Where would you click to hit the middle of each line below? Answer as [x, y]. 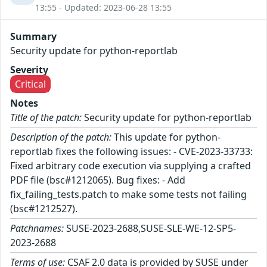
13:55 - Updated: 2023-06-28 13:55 [103, 8]
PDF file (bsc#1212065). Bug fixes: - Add [98, 180]
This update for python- [166, 137]
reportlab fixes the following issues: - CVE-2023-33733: [131, 152]
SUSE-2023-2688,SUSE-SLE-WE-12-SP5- [150, 229]
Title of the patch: [46, 118]
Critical [30, 84]
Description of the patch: [61, 137]
